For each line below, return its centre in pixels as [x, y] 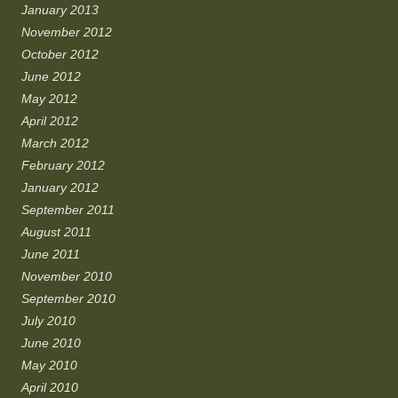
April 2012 [50, 120]
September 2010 [68, 298]
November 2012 [67, 32]
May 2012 [49, 98]
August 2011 [56, 231]
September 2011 [68, 209]
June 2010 [51, 342]
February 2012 [63, 165]
